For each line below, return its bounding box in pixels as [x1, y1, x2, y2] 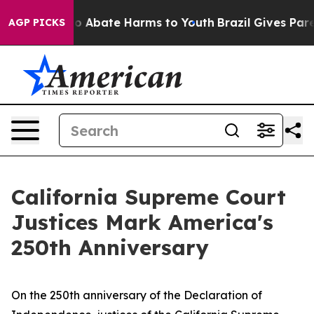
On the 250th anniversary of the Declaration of [11, 288, 262, 302]
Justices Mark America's [11, 209, 273, 235]
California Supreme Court [11, 184, 286, 210]
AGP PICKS [8, 16, 65, 29]
